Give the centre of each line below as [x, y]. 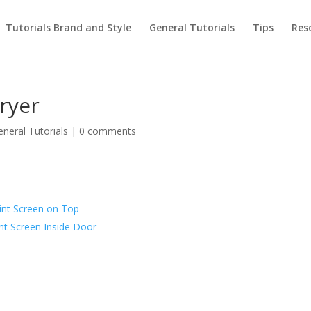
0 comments [108, 131]
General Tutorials [192, 27]
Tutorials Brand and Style [68, 27]
